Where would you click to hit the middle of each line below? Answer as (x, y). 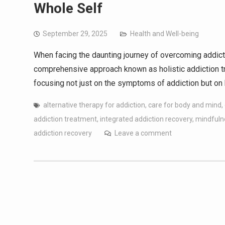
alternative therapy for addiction (94, 105)
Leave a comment (143, 133)
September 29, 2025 (75, 34)
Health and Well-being (164, 34)
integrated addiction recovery (146, 119)
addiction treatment (65, 119)
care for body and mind (185, 105)
